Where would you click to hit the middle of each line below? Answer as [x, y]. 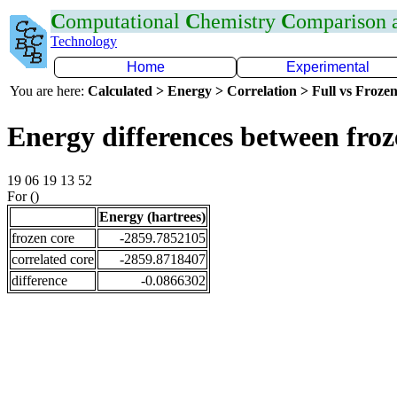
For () [23, 196]
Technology [84, 41]
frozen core [43, 237]
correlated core [53, 259]
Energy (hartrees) [152, 216]
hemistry [241, 21]
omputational [125, 21]
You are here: [49, 91]
